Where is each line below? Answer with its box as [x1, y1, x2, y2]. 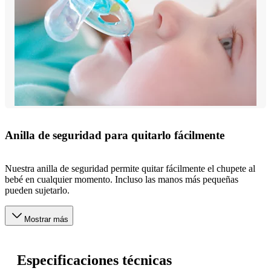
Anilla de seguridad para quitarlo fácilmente [5, 129, 224, 142]
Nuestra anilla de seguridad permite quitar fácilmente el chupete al [5, 163, 255, 174]
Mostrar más [24, 214, 68, 224]
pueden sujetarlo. [5, 184, 70, 195]
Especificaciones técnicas [17, 252, 172, 268]
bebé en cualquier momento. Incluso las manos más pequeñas [5, 174, 238, 184]
